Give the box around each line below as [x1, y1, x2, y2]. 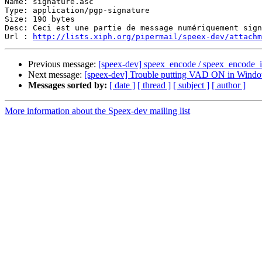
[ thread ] [137, 80, 171, 91]
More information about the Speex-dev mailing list [5, 106, 190, 116]
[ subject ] [173, 80, 209, 91]
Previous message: [28, 59, 98, 70]
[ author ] [212, 80, 246, 91]
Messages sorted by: [28, 80, 107, 91]
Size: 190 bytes [5, 15, 75, 24]
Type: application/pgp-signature [5, 6, 150, 15]
